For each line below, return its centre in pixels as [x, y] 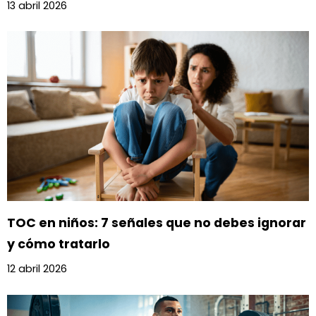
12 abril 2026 [37, 269]
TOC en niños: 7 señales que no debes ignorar [157, 223]
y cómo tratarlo [59, 244]
